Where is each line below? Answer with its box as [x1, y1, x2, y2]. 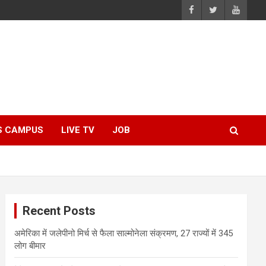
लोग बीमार [14, 240, 46, 251]
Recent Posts [23, 204, 96, 218]
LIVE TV [61, 125, 94, 135]
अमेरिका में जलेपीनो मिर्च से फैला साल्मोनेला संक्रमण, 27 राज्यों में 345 [14, 228, 233, 239]
